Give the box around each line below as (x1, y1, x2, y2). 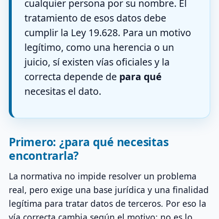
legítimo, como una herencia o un (24, 40, 174, 54)
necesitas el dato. (24, 84, 101, 98)
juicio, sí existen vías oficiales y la (24, 55, 170, 68)
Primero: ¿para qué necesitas (9, 133, 169, 150)
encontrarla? (9, 147, 79, 163)
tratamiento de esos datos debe (24, 11, 166, 24)
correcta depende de (24, 69, 119, 83)
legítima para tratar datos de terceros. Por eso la (9, 197, 206, 209)
